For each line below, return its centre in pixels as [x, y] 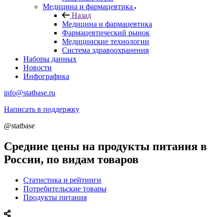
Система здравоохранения [105, 50]
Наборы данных [50, 59]
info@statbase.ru [30, 93]
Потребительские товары [65, 188]
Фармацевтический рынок [106, 33]
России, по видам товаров [71, 159]
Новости [38, 68]
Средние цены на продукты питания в [105, 146]
